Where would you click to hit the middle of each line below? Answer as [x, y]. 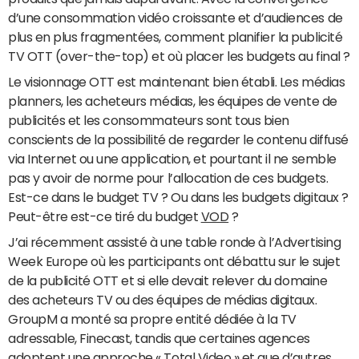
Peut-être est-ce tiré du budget [105, 216]
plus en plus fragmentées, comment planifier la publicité [175, 37]
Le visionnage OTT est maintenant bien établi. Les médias [177, 82]
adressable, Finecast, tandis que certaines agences [159, 338]
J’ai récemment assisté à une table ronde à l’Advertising [175, 242]
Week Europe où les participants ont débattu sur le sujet [174, 261]
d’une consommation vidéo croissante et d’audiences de [175, 18]
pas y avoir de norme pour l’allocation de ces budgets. [168, 178]
